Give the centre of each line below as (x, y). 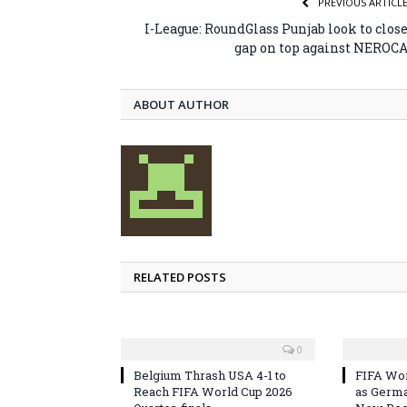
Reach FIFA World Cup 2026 (213, 391)
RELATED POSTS (180, 277)
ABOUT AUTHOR (181, 104)
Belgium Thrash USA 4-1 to (210, 375)
